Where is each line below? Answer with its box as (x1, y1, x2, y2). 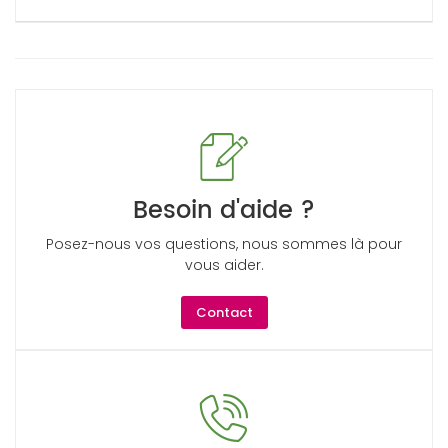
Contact (195, 303, 253, 322)
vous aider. (184, 255, 264, 275)
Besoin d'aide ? (133, 191, 315, 231)
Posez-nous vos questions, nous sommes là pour (46, 234, 402, 254)
